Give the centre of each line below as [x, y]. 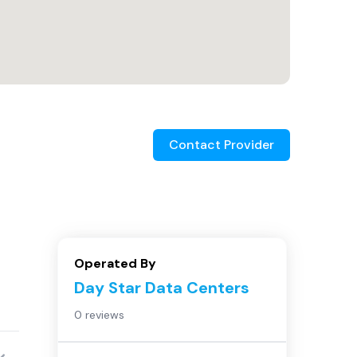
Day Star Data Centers [162, 288]
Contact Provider [222, 145]
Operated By [115, 263]
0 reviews [99, 315]
